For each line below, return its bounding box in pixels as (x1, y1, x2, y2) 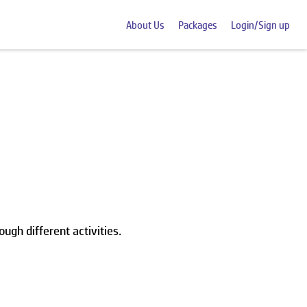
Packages (178, 19, 217, 31)
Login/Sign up (231, 19, 290, 31)
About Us (126, 19, 164, 31)
